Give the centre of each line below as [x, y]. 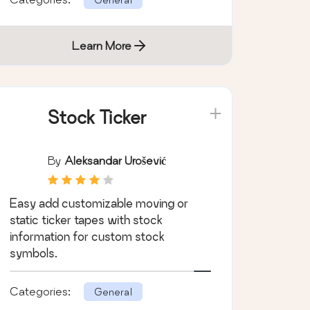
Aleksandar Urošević [115, 160]
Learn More [102, 45]
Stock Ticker [97, 117]
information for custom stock [87, 236]
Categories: [41, 291]
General [113, 291]
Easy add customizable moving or [99, 203]
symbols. [33, 253]
